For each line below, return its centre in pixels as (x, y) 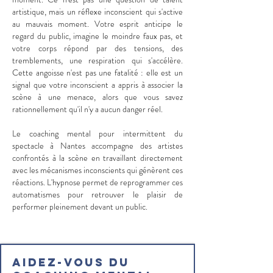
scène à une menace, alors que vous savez (97, 97)
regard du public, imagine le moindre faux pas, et (97, 36)
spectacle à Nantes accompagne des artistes (97, 146)
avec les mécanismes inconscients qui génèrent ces (97, 170)
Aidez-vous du (71, 262)
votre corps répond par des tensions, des (97, 48)
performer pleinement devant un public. (80, 207)
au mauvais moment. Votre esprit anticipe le (97, 24)
